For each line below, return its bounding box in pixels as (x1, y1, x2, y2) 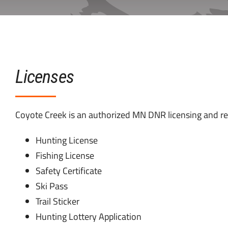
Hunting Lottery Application (35, 210, 141, 224)
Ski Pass (35, 179, 68, 193)
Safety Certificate (35, 164, 102, 178)
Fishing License (35, 149, 94, 163)
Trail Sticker (35, 194, 79, 209)
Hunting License (35, 133, 98, 148)
